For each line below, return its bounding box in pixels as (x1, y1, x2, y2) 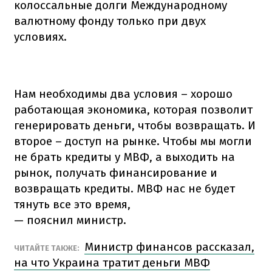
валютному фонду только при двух (14, 13, 206, 28)
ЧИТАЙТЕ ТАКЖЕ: (14, 243, 81, 253)
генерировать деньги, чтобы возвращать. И (14, 118, 256, 132)
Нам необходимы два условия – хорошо (14, 86, 233, 101)
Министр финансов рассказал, (84, 239, 254, 254)
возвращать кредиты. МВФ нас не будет (14, 181, 235, 195)
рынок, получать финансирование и (14, 165, 217, 180)
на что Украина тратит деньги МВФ (14, 255, 210, 270)
